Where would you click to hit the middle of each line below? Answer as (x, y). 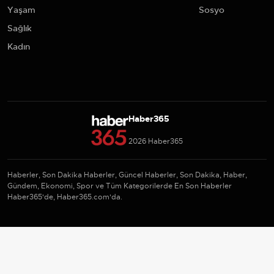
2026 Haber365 (155, 142)
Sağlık (20, 28)
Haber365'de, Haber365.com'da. (65, 197)
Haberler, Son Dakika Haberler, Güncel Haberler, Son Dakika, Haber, (127, 175)
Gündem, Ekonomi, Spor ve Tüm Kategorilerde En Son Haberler (120, 186)
